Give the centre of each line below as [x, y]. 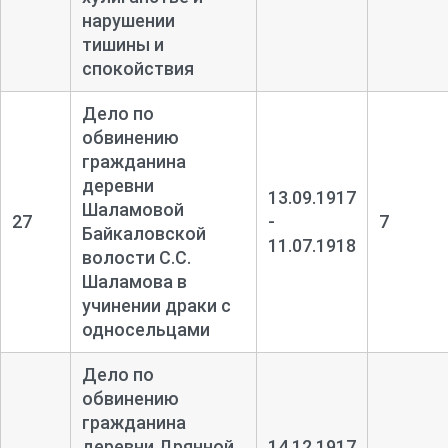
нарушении [128, 20]
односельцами [145, 329]
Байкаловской [143, 233]
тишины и [122, 44]
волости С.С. [136, 257]
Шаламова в [134, 281]
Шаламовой [132, 209]
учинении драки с [156, 305]
